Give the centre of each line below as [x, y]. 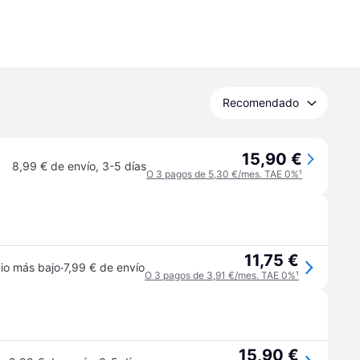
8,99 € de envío [54, 166]
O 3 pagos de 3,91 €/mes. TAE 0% [220, 275]
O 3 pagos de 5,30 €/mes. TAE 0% [223, 174]
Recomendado [261, 102]
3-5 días [124, 166]
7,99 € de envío [104, 267]
